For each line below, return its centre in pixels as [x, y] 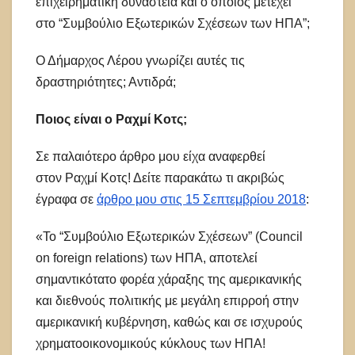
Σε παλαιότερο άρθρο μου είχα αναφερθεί [151, 157]
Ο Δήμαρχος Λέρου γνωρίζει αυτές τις [140, 61]
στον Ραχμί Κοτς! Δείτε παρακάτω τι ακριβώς [160, 178]
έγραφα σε [66, 200]
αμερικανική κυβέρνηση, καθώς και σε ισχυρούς [169, 323]
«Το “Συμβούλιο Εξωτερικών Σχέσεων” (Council [169, 237]
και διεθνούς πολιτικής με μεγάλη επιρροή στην [167, 301]
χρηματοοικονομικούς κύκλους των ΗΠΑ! [152, 344]
